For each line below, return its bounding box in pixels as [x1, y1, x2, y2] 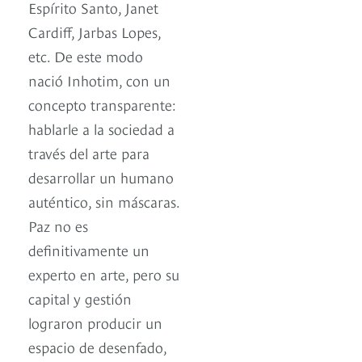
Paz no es [28, 215, 88, 236]
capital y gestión [28, 288, 132, 309]
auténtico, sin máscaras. [28, 191, 179, 212]
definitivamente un [28, 239, 149, 260]
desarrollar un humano [28, 166, 174, 187]
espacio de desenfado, [28, 336, 166, 357]
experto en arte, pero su [28, 263, 179, 284]
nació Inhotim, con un [28, 69, 170, 90]
